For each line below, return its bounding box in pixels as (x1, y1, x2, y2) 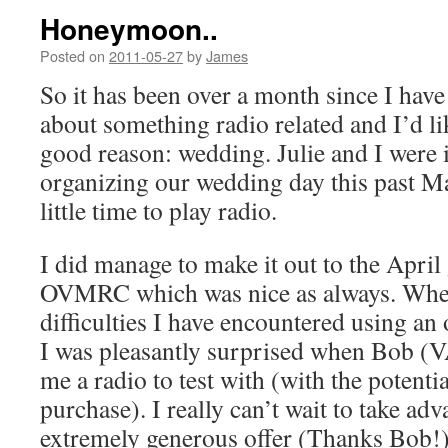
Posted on (40, 45, 105, 66)
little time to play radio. (40, 193, 277, 227)
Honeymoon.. (40, 8, 218, 49)
